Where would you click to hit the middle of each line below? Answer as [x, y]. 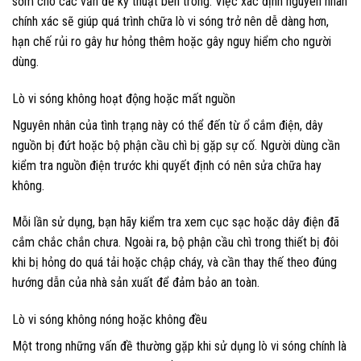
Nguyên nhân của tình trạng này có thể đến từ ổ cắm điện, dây [168, 125]
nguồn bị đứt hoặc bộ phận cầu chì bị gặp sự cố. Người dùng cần [176, 145]
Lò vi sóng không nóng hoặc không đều [110, 320]
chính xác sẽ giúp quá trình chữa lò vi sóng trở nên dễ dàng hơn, [170, 21]
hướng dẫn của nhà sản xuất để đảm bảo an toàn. [136, 283]
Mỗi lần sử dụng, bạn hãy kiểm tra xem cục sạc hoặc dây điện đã [176, 222]
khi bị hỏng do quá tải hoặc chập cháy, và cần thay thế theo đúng [174, 263]
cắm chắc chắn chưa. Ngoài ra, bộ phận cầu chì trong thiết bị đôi [175, 243]
